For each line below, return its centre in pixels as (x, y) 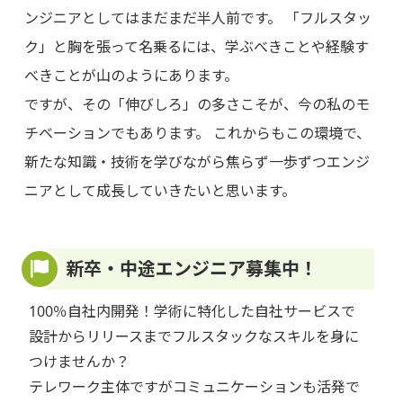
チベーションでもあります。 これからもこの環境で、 (197, 134)
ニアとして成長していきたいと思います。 (160, 191)
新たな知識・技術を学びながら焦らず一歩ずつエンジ (197, 162)
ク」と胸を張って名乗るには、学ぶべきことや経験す (196, 47)
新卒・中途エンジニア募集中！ (191, 269)
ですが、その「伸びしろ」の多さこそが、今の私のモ (197, 105)
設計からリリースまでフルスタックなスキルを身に (193, 337)
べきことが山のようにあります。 (131, 76)
